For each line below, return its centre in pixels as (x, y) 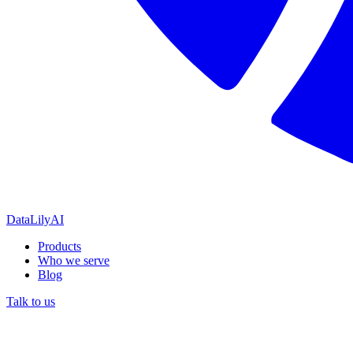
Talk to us (31, 301)
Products (59, 246)
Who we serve (74, 260)
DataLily (28, 219)
